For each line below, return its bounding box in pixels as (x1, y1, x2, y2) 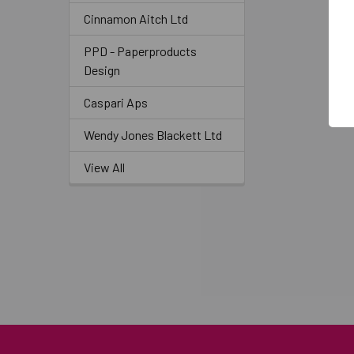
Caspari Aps (84, 94, 148, 110)
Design (84, 62, 120, 77)
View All (84, 159, 125, 175)
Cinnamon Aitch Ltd (84, 10, 188, 26)
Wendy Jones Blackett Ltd (84, 126, 222, 142)
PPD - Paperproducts (84, 43, 197, 58)
